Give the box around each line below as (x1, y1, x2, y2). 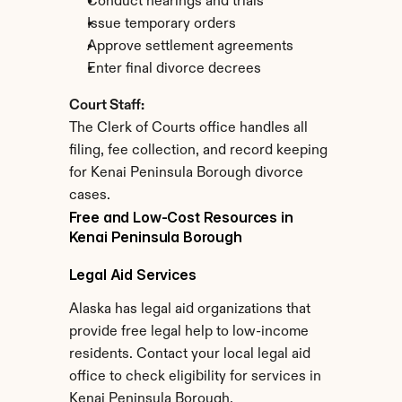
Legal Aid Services (68, 266, 197, 284)
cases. (68, 188, 110, 203)
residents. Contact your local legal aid (68, 347, 310, 362)
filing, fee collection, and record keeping (68, 144, 328, 158)
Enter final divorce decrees (86, 62, 261, 76)
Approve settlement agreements (86, 39, 293, 54)
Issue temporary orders (86, 17, 236, 31)
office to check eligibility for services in (68, 370, 321, 384)
